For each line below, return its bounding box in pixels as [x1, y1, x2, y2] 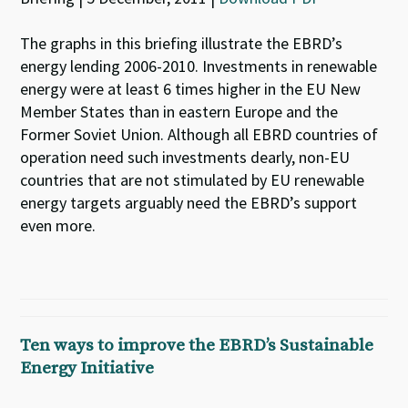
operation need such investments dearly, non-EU [20, 147, 351, 168]
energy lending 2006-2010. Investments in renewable [20, 56, 378, 76]
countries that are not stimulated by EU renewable [20, 169, 365, 190]
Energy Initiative [20, 358, 155, 379]
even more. [20, 215, 97, 236]
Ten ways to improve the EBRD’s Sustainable [20, 335, 374, 356]
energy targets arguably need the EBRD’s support [20, 192, 358, 213]
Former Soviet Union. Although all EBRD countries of [20, 124, 379, 145]
